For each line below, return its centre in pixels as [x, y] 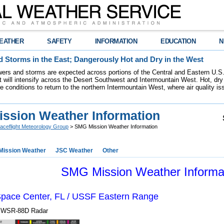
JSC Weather [74, 150]
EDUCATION [178, 41]
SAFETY [59, 41]
